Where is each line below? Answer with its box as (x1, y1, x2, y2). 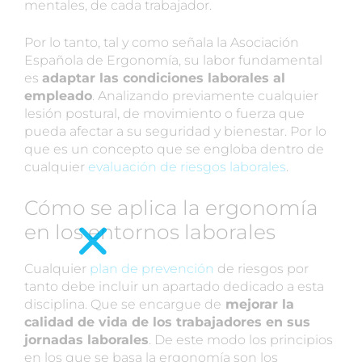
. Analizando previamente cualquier (92, 87, 318, 103)
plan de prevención (90, 260, 214, 276)
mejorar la (221, 296, 294, 312)
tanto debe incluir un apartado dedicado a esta (24, 278, 324, 294)
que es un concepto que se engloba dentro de (24, 141, 324, 157)
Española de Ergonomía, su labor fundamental (24, 52, 322, 68)
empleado (24, 87, 92, 103)
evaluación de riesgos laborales (88, 158, 286, 175)
